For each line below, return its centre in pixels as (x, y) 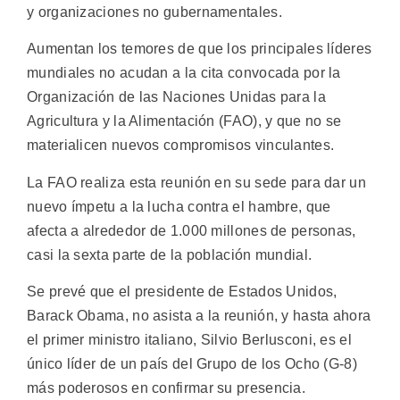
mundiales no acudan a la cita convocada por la (184, 73)
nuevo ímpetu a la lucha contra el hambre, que (179, 206)
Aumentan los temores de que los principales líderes (200, 49)
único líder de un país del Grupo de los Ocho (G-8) (192, 364)
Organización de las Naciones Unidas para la (176, 97)
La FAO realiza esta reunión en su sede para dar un (196, 182)
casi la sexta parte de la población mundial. (170, 254)
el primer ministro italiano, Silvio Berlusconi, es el (189, 340)
